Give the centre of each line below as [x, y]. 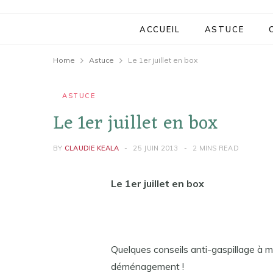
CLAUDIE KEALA [92, 148]
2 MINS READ [216, 148]
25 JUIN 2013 [156, 148]
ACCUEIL [160, 29]
